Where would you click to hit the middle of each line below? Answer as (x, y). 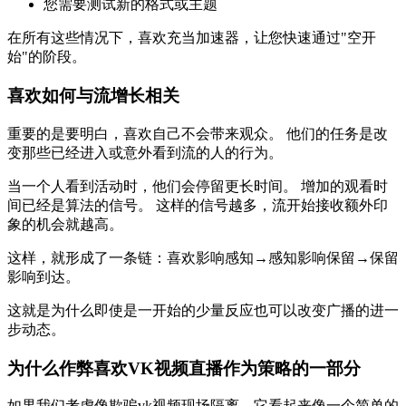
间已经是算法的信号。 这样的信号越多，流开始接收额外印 (198, 205)
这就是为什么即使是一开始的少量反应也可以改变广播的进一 (203, 310)
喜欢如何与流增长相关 (93, 96)
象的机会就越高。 (65, 224)
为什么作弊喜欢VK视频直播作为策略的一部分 (184, 368)
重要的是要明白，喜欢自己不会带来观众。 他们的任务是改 (198, 133)
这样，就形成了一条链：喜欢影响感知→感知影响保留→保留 (203, 257)
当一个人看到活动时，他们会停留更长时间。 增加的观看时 (198, 186)
